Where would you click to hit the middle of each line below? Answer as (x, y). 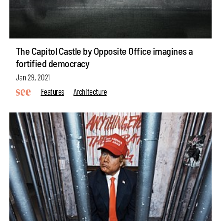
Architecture (90, 91)
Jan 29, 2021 (33, 77)
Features (52, 91)
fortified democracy (53, 63)
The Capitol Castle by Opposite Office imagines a (104, 51)
